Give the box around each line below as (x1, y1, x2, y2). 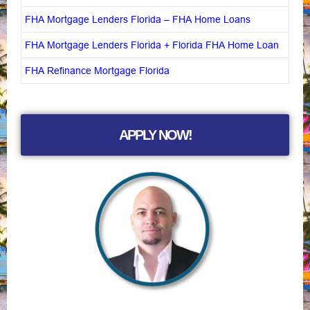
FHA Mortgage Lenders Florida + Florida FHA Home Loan (25, 39, 279, 51)
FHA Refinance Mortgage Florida (25, 64, 170, 76)
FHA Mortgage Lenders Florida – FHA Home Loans (25, 13, 250, 25)
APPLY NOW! (118, 127, 192, 143)
